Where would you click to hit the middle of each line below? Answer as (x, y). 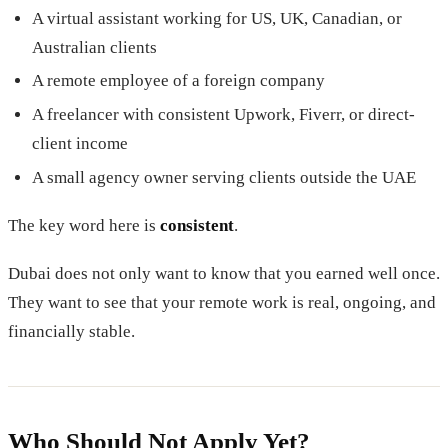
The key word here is (84, 226)
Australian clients (94, 47)
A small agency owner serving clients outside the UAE (224, 178)
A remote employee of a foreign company (178, 81)
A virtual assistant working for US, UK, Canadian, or (217, 18)
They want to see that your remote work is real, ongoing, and (222, 303)
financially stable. (71, 332)
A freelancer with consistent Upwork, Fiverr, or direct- (223, 115)
